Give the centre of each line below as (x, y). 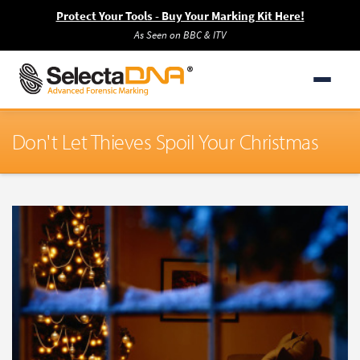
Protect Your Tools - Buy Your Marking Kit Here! (180, 16)
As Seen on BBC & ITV (180, 35)
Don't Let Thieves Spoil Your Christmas (166, 142)
